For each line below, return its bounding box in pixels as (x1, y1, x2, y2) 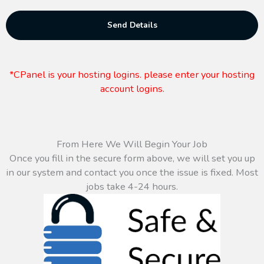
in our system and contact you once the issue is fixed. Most (6, 166, 258, 180)
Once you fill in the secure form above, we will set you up (9, 151, 255, 166)
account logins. (100, 81, 164, 95)
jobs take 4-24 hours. (86, 180, 178, 194)
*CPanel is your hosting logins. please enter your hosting (9, 67, 255, 81)
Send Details (107, 19, 157, 31)
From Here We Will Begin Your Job (57, 137, 207, 151)
